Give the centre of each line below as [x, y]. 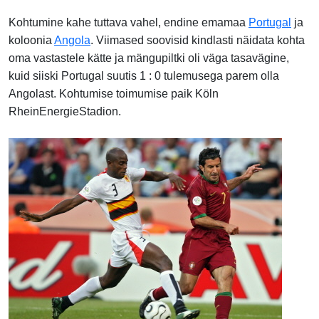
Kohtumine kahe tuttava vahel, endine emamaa [129, 22]
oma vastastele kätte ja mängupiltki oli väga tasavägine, [149, 58]
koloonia [31, 40]
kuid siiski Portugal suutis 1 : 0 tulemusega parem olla [144, 75]
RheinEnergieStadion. [65, 111]
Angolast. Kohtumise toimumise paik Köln [114, 93]
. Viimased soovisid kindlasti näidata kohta [198, 40]
